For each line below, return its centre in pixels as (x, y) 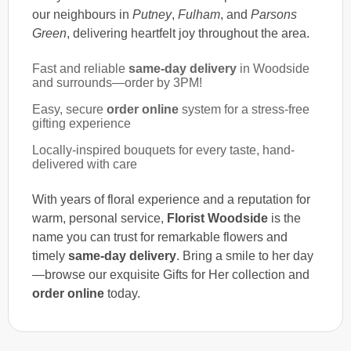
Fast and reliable (80, 68)
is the (284, 218)
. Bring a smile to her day (245, 255)
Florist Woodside (217, 218)
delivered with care (85, 164)
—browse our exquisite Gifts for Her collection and (171, 274)
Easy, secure (69, 109)
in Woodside (273, 68)
